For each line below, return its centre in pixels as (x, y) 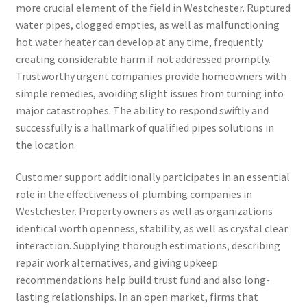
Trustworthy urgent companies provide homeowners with (151, 76)
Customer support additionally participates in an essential (152, 177)
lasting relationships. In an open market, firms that (137, 297)
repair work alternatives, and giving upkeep (116, 263)
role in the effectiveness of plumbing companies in (134, 194)
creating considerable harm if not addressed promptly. (143, 59)
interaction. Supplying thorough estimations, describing (148, 246)
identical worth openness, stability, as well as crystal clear (151, 229)
